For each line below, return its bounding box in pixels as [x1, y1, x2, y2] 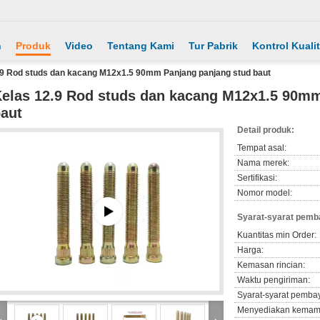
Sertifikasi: [237, 173, 277, 183]
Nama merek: [237, 158, 289, 168]
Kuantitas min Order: [237, 230, 316, 240]
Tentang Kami [107, 40, 174, 51]
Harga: [237, 245, 264, 255]
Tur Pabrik [189, 40, 238, 51]
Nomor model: [237, 188, 292, 198]
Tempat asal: [237, 143, 286, 153]
